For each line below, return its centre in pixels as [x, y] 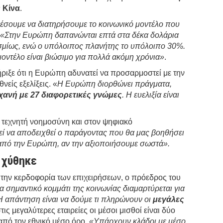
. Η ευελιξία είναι [151, 95]
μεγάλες [169, 199]
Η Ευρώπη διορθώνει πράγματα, [115, 84]
